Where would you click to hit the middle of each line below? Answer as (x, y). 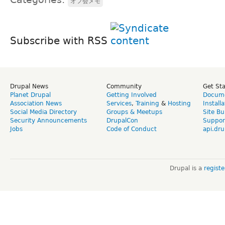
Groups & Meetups (134, 112)
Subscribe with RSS (60, 40)
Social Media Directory (43, 112)
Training (147, 103)
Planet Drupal (30, 95)
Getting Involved (132, 95)
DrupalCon (122, 120)
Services (119, 103)
